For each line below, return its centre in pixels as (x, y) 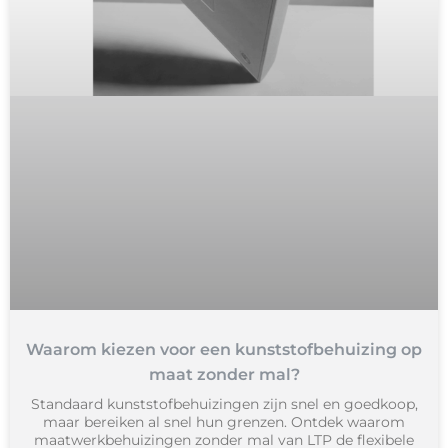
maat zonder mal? (224, 375)
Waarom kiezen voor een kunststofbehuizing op (224, 350)
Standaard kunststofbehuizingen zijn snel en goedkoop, (224, 404)
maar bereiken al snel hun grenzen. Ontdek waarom (224, 422)
